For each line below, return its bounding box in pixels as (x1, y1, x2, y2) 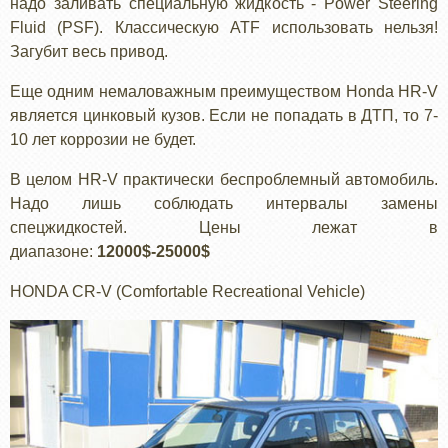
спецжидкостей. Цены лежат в (10, 219, 438, 237)
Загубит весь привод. (10, 43, 168, 61)
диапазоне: (10, 243, 97, 261)
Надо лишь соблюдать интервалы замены (10, 195, 438, 213)
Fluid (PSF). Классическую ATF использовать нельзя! (10, 19, 438, 37)
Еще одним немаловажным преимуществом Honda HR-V (10, 83, 438, 101)
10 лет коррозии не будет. (10, 131, 196, 149)
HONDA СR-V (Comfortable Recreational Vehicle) (10, 283, 365, 301)
